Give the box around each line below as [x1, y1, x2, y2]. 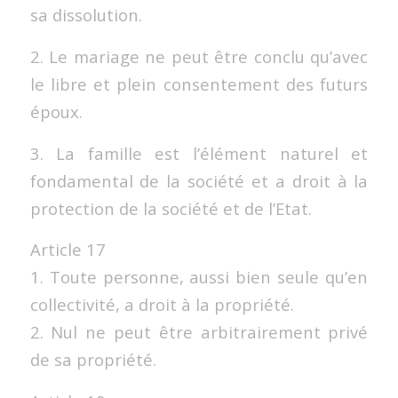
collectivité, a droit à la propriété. [29, 293, 294, 316]
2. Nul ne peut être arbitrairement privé [29, 321, 369, 344]
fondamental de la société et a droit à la [29, 169, 369, 192]
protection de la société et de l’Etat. [29, 196, 312, 219]
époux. [29, 100, 83, 123]
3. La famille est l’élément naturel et [29, 141, 369, 164]
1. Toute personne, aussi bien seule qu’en [29, 266, 369, 289]
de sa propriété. [29, 348, 156, 371]
